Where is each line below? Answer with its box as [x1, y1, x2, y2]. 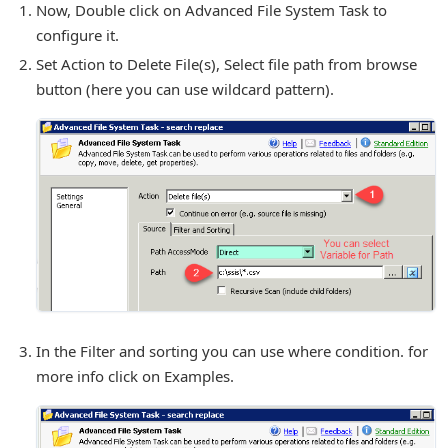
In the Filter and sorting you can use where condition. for [36, 341, 428, 362]
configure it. [36, 24, 119, 45]
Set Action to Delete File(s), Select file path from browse [36, 53, 417, 74]
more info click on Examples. [36, 366, 234, 387]
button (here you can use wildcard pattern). [36, 78, 334, 99]
